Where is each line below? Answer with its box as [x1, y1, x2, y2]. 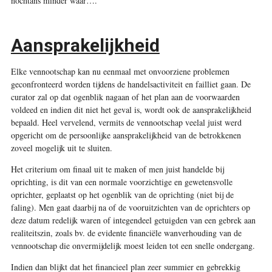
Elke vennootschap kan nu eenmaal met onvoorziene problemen [10, 65, 229, 77]
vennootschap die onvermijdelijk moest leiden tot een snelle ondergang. [10, 239, 255, 251]
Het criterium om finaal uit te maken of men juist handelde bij [10, 163, 224, 175]
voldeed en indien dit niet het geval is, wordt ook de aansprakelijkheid [10, 103, 251, 115]
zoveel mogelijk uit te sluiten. [10, 141, 115, 154]
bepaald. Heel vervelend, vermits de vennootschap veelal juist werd [10, 116, 242, 128]
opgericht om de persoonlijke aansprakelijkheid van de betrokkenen [10, 129, 241, 141]
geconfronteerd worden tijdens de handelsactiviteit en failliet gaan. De [10, 78, 251, 90]
